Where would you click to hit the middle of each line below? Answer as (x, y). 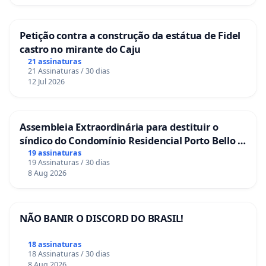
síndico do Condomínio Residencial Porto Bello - (130, 141)
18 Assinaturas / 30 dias (69, 254)
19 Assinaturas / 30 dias (69, 163)
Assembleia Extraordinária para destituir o (119, 127)
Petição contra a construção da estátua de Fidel (130, 36)
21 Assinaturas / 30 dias (69, 71)
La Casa (38, 154)
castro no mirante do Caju (80, 49)
